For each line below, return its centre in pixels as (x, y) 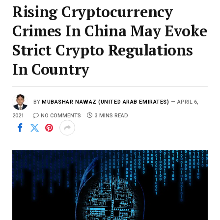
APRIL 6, (188, 102)
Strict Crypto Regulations (103, 50)
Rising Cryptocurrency (93, 12)
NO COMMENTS (61, 116)
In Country (51, 69)
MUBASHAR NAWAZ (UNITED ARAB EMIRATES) (106, 102)
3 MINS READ (111, 116)
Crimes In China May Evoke (110, 31)
